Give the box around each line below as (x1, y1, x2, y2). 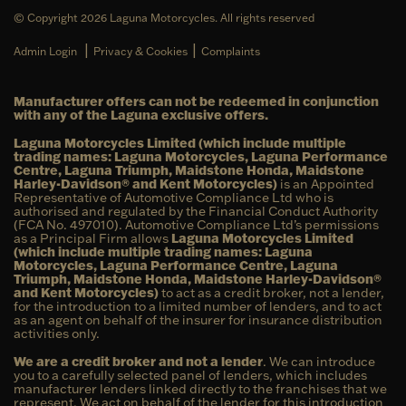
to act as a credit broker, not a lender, (159, 284, 384, 301)
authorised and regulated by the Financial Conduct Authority (14, 202, 378, 219)
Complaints (201, 43, 260, 58)
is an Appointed (277, 175, 374, 192)
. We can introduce (263, 353, 375, 370)
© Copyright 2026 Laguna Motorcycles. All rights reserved (14, 10, 314, 24)
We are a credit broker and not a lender (14, 353, 263, 370)
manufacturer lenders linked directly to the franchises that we (14, 380, 387, 397)
